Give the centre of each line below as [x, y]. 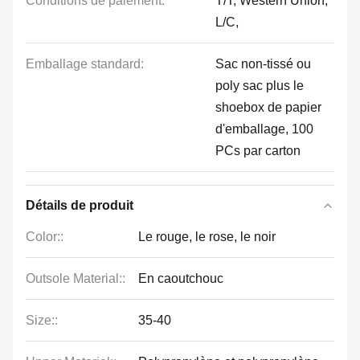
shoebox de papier [268, 107]
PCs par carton [258, 151]
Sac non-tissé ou [263, 64]
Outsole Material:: [76, 278]
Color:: [45, 237]
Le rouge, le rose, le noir [207, 237]
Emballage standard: [85, 64]
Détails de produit [80, 205]
